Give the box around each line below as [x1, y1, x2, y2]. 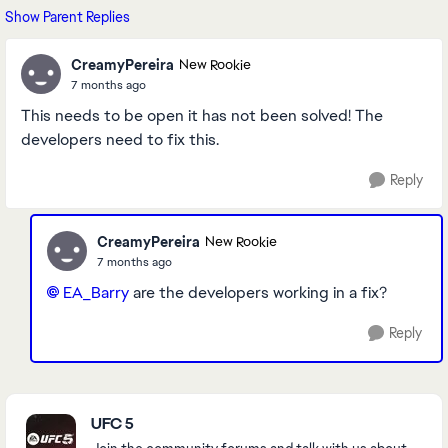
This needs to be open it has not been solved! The [21, 105, 383, 126]
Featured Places [4, 392, 150, 418]
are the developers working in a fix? [129, 282, 387, 303]
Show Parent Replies [5, 8, 130, 26]
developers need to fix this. [21, 129, 219, 150]
